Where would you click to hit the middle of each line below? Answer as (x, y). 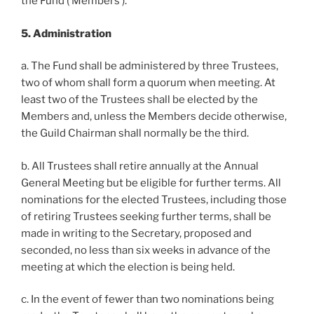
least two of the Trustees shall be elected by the (139, 100)
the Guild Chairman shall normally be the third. (135, 133)
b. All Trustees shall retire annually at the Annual (140, 166)
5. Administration (66, 33)
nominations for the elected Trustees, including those (154, 199)
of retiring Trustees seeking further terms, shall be (146, 216)
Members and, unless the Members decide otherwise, (154, 116)
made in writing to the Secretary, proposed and (136, 233)
